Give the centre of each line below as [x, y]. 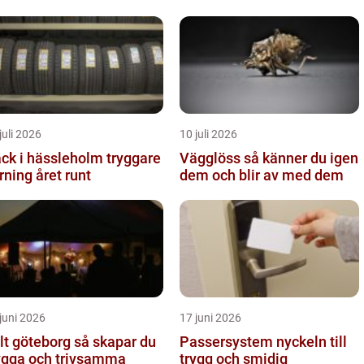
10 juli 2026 [208, 134]
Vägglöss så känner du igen [212, 158]
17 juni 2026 [210, 318]
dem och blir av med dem [262, 175]
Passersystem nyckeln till [228, 342]
